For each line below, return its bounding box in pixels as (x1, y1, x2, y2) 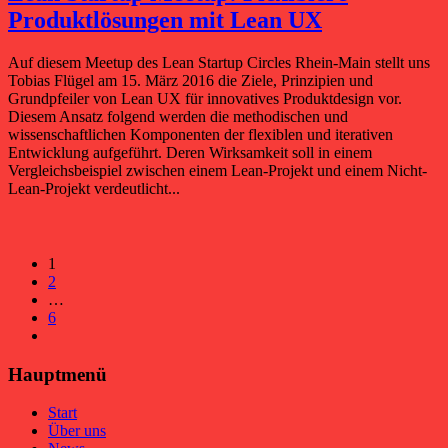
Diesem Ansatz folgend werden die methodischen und (8, 108, 348, 125)
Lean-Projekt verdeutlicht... (8, 180, 180, 197)
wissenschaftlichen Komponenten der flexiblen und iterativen (8, 126, 393, 143)
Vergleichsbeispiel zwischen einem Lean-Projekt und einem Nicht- (8, 162, 427, 179)
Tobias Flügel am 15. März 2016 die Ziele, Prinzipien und (8, 72, 373, 89)
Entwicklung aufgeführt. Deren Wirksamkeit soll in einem (8, 144, 372, 161)
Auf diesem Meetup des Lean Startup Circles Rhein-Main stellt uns (8, 54, 430, 71)
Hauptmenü (8, 363, 107, 385)
